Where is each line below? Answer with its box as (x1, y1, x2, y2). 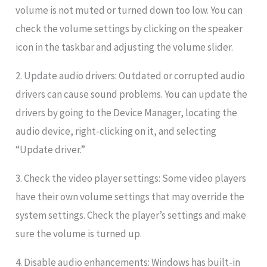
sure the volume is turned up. (15, 227, 142, 241)
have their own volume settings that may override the (15, 190, 245, 204)
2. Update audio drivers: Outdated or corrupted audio (15, 69, 246, 83)
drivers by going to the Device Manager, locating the (15, 106, 238, 120)
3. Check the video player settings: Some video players (15, 172, 247, 185)
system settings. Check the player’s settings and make (15, 209, 247, 222)
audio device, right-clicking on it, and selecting (15, 125, 217, 138)
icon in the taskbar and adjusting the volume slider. (15, 41, 234, 54)
